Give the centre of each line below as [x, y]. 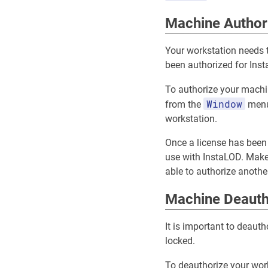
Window [224, 104]
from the [184, 105]
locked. [180, 241]
